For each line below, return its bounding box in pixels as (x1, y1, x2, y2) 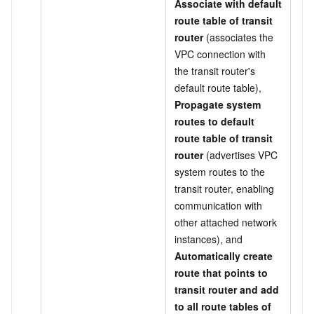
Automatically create (175, 248, 273, 263)
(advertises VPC (203, 147, 278, 162)
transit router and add (175, 282, 279, 296)
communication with (175, 198, 262, 212)
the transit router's (175, 63, 255, 78)
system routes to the (175, 164, 265, 179)
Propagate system (175, 97, 261, 111)
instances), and (175, 231, 243, 246)
